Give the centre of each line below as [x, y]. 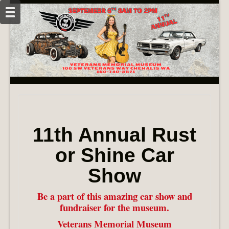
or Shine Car [114, 155]
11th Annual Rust [114, 135]
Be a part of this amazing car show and [114, 196]
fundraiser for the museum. [114, 208]
